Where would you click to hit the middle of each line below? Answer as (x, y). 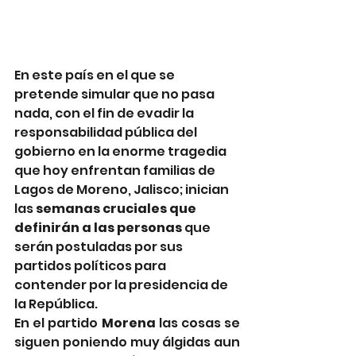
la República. (56, 304)
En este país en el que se (96, 75)
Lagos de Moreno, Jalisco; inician (123, 189)
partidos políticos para (91, 265)
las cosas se (199, 323)
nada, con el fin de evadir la (105, 113)
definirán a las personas (98, 227)
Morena (130, 323)
